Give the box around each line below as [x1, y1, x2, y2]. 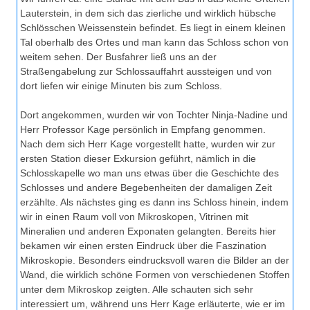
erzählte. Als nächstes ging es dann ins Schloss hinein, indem [20, 197, 289, 208]
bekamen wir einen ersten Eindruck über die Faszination [20, 240, 266, 252]
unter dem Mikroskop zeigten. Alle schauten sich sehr [20, 284, 253, 295]
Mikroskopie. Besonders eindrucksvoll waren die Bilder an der [20, 255, 289, 266]
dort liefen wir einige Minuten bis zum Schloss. [20, 80, 222, 92]
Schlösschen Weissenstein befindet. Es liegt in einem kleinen [20, 22, 286, 34]
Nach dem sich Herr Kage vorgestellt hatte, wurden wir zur [20, 138, 275, 150]
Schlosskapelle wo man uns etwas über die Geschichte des [20, 167, 279, 179]
